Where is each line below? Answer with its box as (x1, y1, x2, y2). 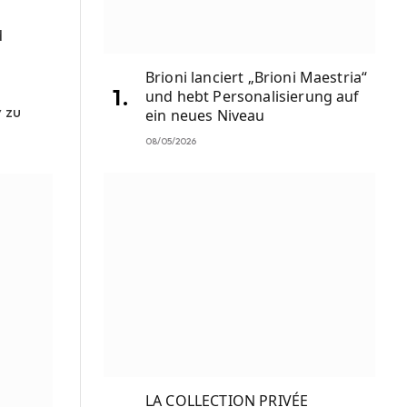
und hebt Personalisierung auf (145, 86, 360, 107)
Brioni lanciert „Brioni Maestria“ (145, 67, 368, 88)
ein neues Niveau (145, 105, 265, 126)
